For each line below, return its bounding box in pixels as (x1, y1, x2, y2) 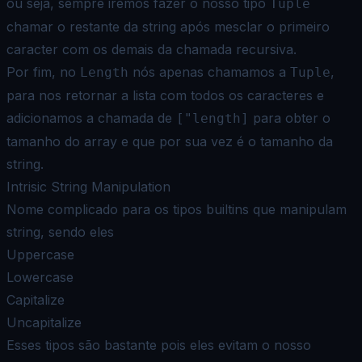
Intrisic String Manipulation (6, 178, 170, 195)
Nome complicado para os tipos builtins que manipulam (6, 200, 347, 217)
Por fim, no (6, 63, 80, 80)
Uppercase (6, 246, 74, 263)
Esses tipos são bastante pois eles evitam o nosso (6, 336, 311, 353)
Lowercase (6, 268, 74, 285)
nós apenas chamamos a (128, 63, 290, 80)
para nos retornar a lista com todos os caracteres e (6, 86, 324, 103)
